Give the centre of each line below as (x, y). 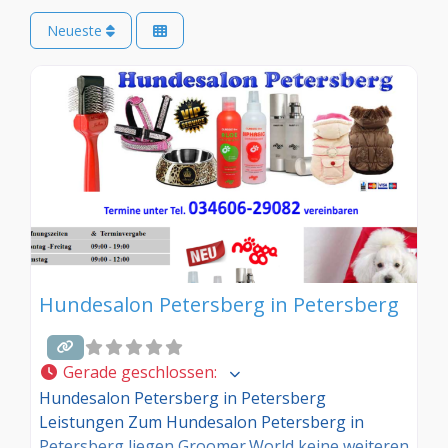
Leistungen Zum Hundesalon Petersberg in (201, 421)
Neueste (76, 31)
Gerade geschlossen (138, 371)
